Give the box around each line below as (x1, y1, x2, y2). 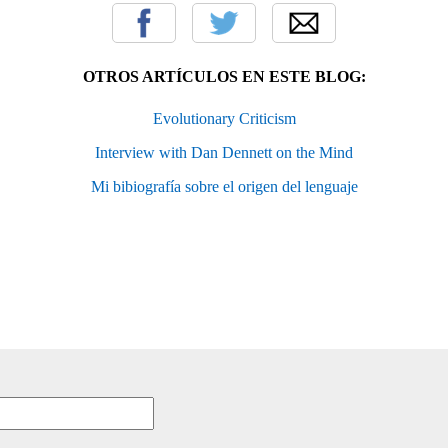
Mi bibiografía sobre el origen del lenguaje (90, 178, 358, 196)
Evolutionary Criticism (152, 110, 296, 128)
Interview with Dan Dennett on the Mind (95, 144, 353, 162)
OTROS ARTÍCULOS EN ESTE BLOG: (82, 68, 366, 86)
